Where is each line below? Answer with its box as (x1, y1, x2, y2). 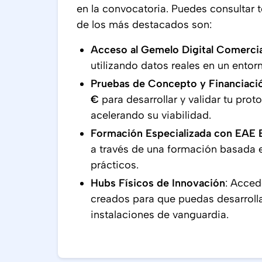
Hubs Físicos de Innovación (91, 177, 225, 189)
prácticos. (91, 158, 139, 171)
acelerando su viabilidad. (91, 109, 211, 122)
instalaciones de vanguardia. (91, 208, 229, 221)
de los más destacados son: (77, 18, 212, 31)
